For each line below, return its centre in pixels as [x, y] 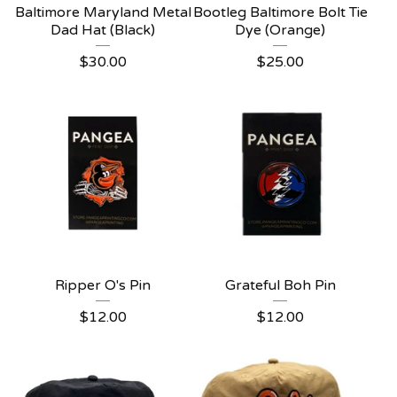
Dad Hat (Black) [103, 30]
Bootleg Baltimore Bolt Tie [280, 12]
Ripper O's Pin [103, 285]
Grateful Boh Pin [280, 285]
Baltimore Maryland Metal [103, 12]
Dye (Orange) [280, 30]
